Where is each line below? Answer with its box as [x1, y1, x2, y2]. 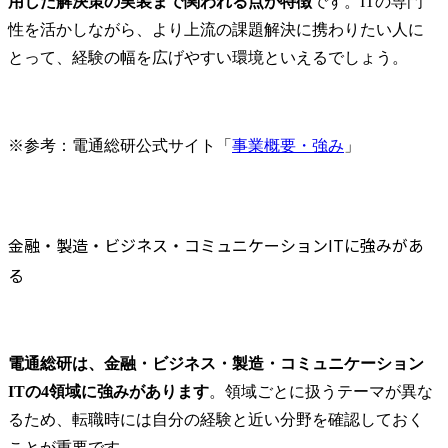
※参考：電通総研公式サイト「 [8, 137, 232, 155]
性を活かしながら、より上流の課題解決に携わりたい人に [8, 21, 424, 39]
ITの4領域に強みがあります [8, 383, 209, 401]
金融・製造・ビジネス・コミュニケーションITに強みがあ [8, 233, 424, 258]
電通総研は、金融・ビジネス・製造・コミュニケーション [8, 355, 424, 373]
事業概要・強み [232, 137, 344, 155]
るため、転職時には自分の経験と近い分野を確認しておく [8, 411, 424, 429]
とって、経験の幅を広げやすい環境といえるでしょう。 [8, 49, 408, 67]
